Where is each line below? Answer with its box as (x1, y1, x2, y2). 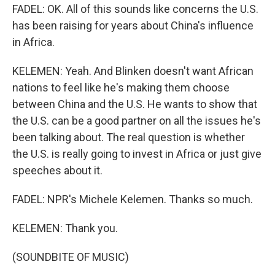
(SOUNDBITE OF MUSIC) (12, 250, 129, 263)
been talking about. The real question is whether (12, 131, 245, 144)
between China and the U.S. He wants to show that (12, 98, 257, 110)
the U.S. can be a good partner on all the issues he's (12, 114, 261, 127)
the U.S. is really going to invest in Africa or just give (12, 147, 261, 160)
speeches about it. (12, 164, 103, 177)
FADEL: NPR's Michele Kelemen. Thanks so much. (12, 193, 253, 206)
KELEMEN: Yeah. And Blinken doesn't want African (12, 64, 254, 77)
